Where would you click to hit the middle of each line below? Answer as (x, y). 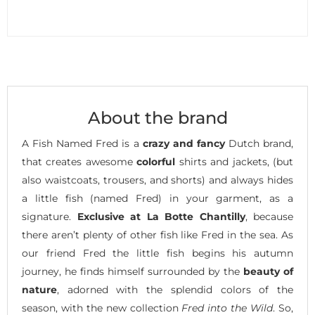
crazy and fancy (184, 144)
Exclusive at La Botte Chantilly (161, 217)
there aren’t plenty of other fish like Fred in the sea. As (157, 235)
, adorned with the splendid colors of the (175, 290)
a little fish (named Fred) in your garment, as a (157, 199)
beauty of (268, 272)
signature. (50, 217)
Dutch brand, (259, 144)
